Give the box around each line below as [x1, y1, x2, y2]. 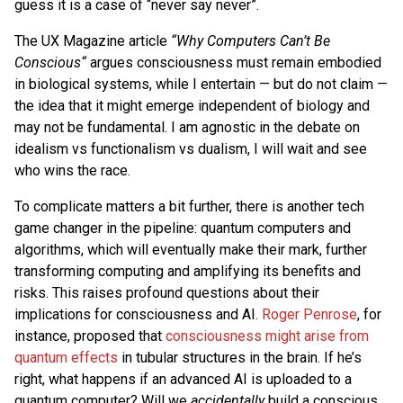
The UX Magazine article [14, 31, 171, 49]
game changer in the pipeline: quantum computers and [14, 219, 351, 237]
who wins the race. [14, 161, 130, 179]
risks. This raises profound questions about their [14, 283, 319, 301]
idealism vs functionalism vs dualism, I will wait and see [14, 139, 367, 157]
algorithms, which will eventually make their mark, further [14, 240, 367, 258]
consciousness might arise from [166, 327, 369, 345]
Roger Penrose [262, 305, 357, 323]
